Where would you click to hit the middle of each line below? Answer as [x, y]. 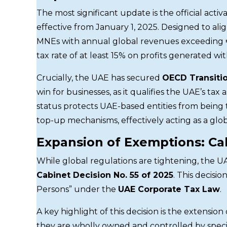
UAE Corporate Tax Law [169, 189]
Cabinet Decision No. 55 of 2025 [105, 175]
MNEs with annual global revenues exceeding [131, 41]
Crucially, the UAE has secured [99, 78]
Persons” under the [77, 189]
